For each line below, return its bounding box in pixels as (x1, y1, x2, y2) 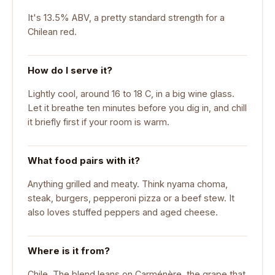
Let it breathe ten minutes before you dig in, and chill (28, 102, 247, 113)
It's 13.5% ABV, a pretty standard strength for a (28, 12, 225, 23)
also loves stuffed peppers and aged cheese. (28, 206, 218, 217)
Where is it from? (28, 245, 110, 257)
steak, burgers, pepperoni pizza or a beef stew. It (28, 192, 234, 203)
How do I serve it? (28, 64, 112, 77)
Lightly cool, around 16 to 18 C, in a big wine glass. (28, 88, 234, 99)
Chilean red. (28, 26, 77, 37)
